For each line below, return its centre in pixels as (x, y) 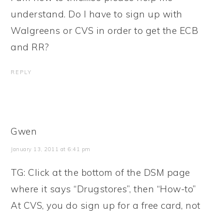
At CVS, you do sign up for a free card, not (106, 205)
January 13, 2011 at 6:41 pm (51, 149)
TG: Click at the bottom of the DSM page (101, 172)
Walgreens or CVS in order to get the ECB (105, 31)
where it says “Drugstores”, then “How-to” (103, 189)
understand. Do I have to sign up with (97, 14)
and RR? (30, 47)
